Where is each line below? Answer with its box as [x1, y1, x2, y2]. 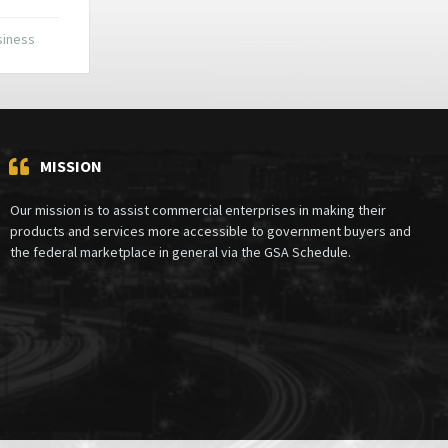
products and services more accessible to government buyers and [9, 221, 411, 240]
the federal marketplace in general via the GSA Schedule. [9, 242, 351, 261]
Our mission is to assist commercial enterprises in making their [9, 200, 386, 219]
